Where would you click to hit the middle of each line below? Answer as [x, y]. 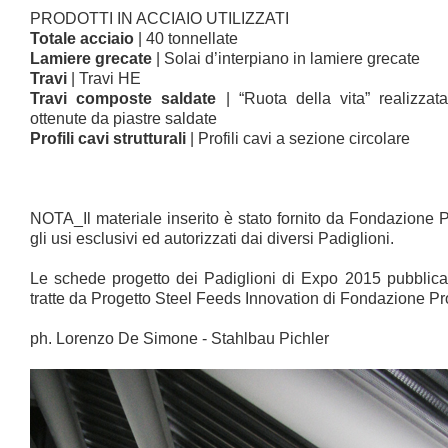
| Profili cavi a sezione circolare [300, 138]
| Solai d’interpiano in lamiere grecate [286, 58]
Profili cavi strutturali [110, 138]
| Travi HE [106, 78]
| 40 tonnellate [186, 38]
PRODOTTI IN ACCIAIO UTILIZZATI [159, 18]
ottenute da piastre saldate [123, 118]
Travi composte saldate [123, 98]
